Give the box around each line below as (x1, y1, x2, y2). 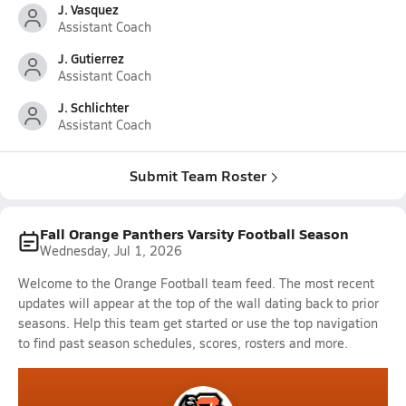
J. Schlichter (58, 98, 129, 116)
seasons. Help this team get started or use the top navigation (18, 314, 378, 332)
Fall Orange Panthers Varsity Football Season (40, 223, 349, 244)
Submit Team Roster (129, 165, 266, 186)
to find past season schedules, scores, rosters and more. (18, 334, 348, 352)
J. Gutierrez (58, 49, 124, 67)
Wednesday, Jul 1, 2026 (40, 242, 182, 259)
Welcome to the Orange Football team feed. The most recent (18, 275, 374, 292)
